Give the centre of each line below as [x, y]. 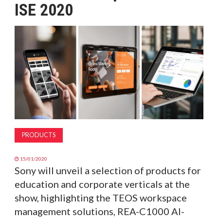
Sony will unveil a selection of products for [108, 171]
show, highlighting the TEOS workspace [101, 198]
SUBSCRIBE [24, 67]
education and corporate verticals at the [102, 184]
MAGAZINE [24, 18]
